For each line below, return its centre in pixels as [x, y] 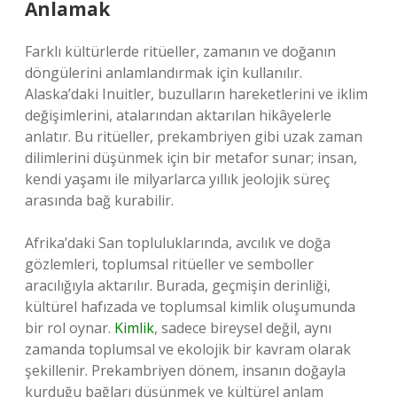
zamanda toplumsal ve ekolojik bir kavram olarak [188, 349]
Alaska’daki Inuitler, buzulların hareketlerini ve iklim [196, 94]
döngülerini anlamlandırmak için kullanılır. [163, 73]
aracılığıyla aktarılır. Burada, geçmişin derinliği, [178, 285]
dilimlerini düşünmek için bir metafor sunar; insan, [191, 158]
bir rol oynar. [70, 328]
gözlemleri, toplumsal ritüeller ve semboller [169, 264]
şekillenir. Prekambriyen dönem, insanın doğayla [185, 370]
